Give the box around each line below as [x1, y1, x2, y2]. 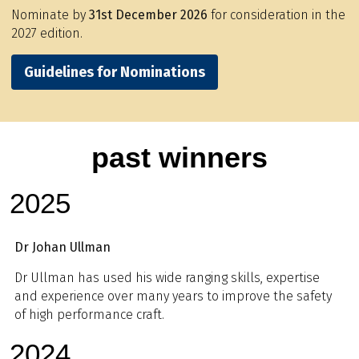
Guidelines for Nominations [24, 63, 205, 81]
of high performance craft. [14, 307, 164, 323]
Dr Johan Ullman [14, 240, 111, 256]
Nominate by [11, 7, 89, 23]
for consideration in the [208, 7, 345, 23]
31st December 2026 [89, 7, 208, 23]
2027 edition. [11, 26, 83, 42]
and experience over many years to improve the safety [14, 288, 332, 305]
